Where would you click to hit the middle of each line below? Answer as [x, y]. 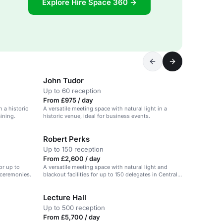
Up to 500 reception [74, 208]
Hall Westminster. [66, 182]
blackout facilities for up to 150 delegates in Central [110, 174]
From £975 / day [68, 100]
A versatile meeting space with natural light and [105, 167]
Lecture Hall [65, 197]
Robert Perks [66, 139]
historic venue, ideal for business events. [97, 116]
